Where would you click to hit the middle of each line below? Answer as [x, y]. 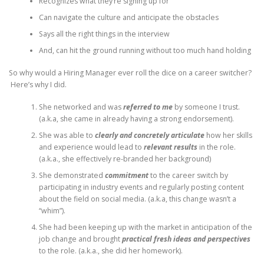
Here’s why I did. [38, 85]
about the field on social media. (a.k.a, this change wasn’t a [137, 199]
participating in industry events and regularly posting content [141, 187]
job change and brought [80, 239]
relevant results [170, 147]
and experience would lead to [91, 147]
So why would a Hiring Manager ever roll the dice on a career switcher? [130, 73]
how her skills [228, 136]
